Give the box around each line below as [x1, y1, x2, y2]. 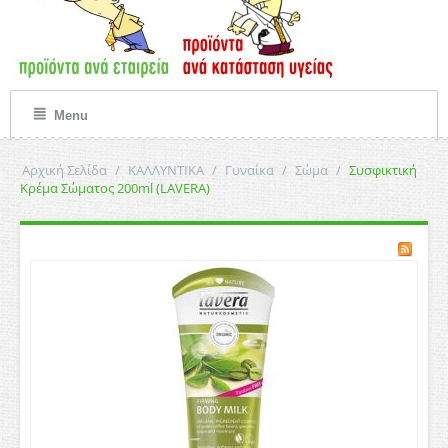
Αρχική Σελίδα [22, 161, 107, 179]
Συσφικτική [349, 161, 417, 179]
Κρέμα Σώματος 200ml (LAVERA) [20, 179, 210, 197]
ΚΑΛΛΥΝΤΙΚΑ [128, 161, 204, 179]
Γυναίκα [225, 161, 274, 179]
